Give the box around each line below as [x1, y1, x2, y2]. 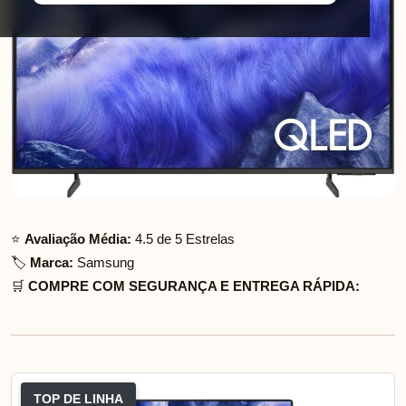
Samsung [73, 255, 134, 271]
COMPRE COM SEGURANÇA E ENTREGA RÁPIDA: [28, 278, 360, 295]
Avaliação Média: [24, 231, 131, 247]
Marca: [30, 255, 73, 271]
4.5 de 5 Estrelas [131, 231, 235, 247]
